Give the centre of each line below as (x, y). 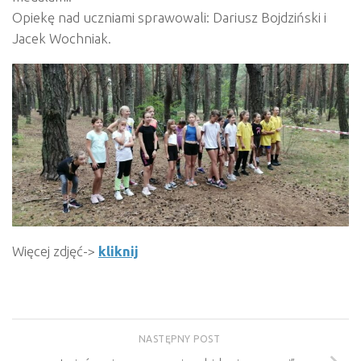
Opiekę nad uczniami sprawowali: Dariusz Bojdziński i (169, 18)
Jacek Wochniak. (62, 39)
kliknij (118, 251)
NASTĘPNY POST (180, 338)
